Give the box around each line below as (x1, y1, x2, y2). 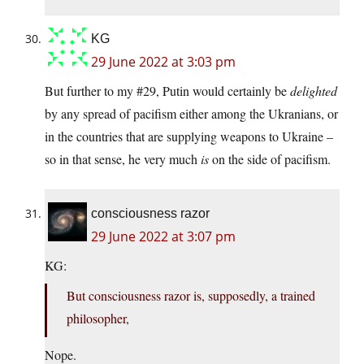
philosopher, (67, 309, 129, 327)
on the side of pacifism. (209, 149, 331, 167)
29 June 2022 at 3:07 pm (91, 227, 236, 245)
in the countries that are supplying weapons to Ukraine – (45, 127, 333, 145)
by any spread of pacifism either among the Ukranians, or (45, 104, 338, 122)
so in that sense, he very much (45, 149, 201, 167)
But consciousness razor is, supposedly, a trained (67, 286, 315, 304)
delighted (290, 81, 337, 99)
